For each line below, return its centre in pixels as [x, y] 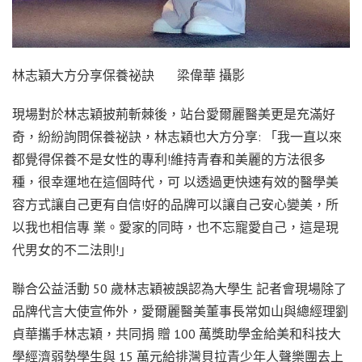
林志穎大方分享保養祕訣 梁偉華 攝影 [128, 75]
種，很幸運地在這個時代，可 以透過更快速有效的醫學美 [175, 181]
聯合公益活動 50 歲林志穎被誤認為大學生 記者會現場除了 [179, 288]
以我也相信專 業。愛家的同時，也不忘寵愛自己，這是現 [175, 227]
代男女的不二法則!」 [72, 249]
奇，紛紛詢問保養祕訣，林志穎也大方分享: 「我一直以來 [177, 136]
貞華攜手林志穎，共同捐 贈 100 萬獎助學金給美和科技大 [177, 333]
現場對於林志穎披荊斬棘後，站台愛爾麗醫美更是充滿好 [174, 114]
